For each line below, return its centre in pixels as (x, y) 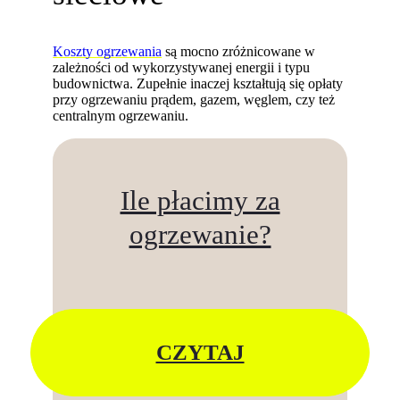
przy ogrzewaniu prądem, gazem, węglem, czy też (194, 100)
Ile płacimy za (200, 201)
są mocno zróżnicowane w (239, 52)
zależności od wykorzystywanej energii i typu (182, 68)
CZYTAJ (200, 353)
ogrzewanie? (200, 235)
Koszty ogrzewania (108, 52)
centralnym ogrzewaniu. (121, 116)
